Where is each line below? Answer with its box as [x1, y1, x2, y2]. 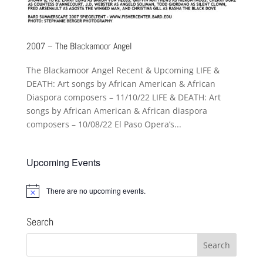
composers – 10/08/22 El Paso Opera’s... [26, 118, 181, 130]
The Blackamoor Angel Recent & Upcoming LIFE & [26, 64, 220, 76]
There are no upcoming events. [46, 185, 146, 195]
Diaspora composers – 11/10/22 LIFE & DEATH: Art [26, 91, 221, 103]
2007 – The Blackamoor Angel [26, 39, 132, 52]
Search [26, 214, 53, 228]
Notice [25, 189, 46, 200]
